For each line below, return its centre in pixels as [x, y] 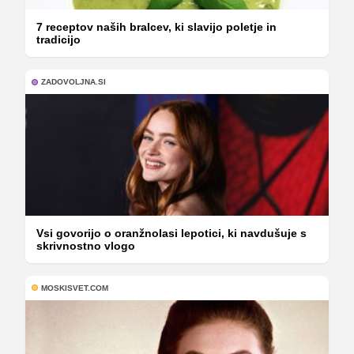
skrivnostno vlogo [86, 245]
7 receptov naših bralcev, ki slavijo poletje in [156, 27]
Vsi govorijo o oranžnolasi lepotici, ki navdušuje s [171, 233]
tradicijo [58, 40]
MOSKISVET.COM [75, 288]
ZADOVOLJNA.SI [73, 82]
